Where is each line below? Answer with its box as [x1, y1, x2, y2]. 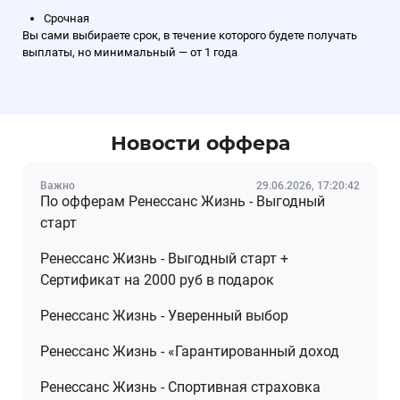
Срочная [44, 11, 89, 25]
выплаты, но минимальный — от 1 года [22, 45, 237, 59]
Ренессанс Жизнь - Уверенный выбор [40, 306, 288, 324]
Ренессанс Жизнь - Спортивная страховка [40, 378, 321, 396]
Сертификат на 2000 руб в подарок [40, 271, 274, 288]
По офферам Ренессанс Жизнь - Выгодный [40, 192, 325, 210]
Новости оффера [110, 130, 290, 155]
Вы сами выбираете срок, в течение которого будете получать [22, 28, 357, 42]
